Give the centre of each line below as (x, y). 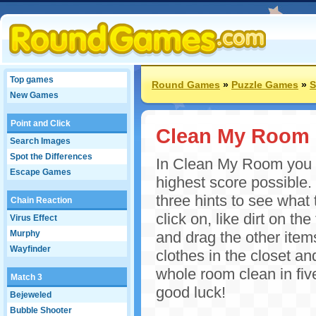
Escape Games (41, 172)
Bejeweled (31, 295)
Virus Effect (34, 218)
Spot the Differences (51, 157)
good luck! (191, 292)
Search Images (40, 141)
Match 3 (26, 277)
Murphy (25, 233)
